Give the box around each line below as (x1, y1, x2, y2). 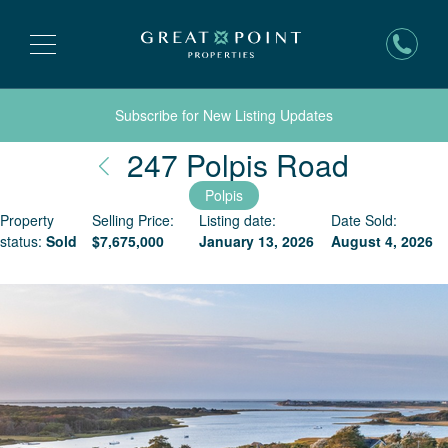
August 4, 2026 (331, 231, 434, 251)
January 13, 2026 (198, 231, 314, 251)
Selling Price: (91, 210, 174, 230)
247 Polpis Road (127, 143, 349, 186)
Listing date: (198, 210, 276, 230)
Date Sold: (331, 210, 398, 230)
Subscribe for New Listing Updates (115, 105, 333, 125)
